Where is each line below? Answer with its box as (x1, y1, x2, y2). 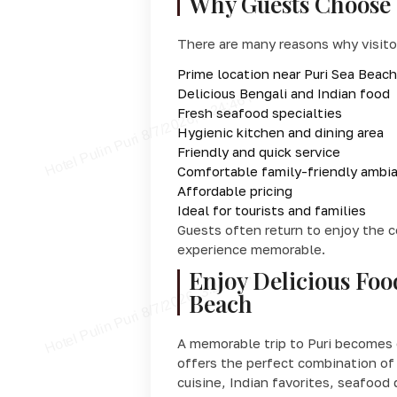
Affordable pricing (176, 182, 292, 198)
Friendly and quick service (176, 143, 340, 160)
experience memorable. (176, 240, 325, 257)
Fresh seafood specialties (176, 104, 342, 121)
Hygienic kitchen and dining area (176, 123, 384, 140)
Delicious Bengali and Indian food (176, 84, 390, 101)
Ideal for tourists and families (176, 201, 366, 218)
